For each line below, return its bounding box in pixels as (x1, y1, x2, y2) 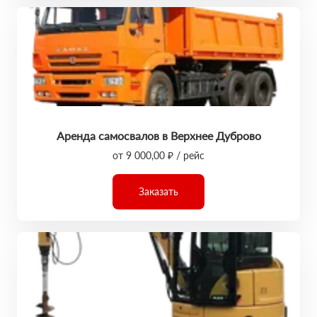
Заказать (139, 185, 178, 197)
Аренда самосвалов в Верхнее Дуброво (56, 129, 261, 142)
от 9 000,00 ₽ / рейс (113, 149, 204, 161)
